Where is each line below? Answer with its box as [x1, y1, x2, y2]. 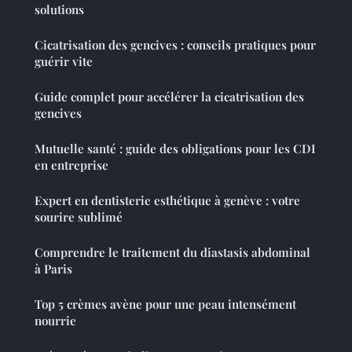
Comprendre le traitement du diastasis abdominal [35, 244, 310, 261]
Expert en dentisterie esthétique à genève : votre [35, 192, 300, 209]
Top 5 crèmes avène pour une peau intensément [35, 296, 296, 313]
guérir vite [35, 53, 93, 70]
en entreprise [35, 157, 108, 174]
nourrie [35, 313, 76, 329]
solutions [35, 2, 84, 18]
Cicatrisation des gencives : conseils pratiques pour [35, 37, 316, 53]
